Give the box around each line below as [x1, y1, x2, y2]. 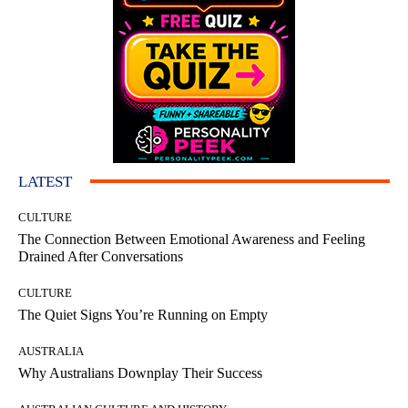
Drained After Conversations [18, 248, 183, 264]
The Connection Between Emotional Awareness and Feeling [18, 230, 365, 247]
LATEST [18, 172, 72, 190]
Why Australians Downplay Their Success [18, 364, 262, 381]
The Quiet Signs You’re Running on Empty [18, 306, 268, 322]
